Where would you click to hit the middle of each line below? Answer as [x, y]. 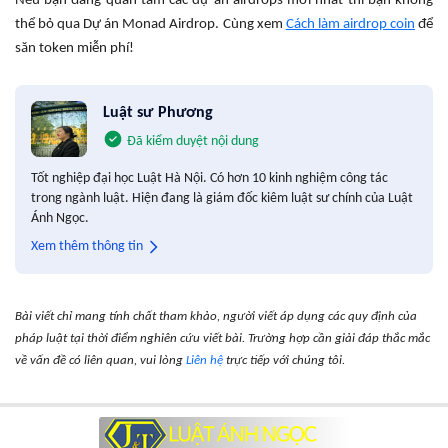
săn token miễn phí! [74, 48]
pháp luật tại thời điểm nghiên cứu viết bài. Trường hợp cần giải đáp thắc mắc [222, 338]
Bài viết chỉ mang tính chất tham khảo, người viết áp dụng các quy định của [216, 316]
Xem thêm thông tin [87, 246]
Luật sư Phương [158, 112]
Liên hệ [204, 360]
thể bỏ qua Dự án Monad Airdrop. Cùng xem [150, 24]
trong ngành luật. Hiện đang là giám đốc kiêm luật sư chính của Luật [222, 198]
